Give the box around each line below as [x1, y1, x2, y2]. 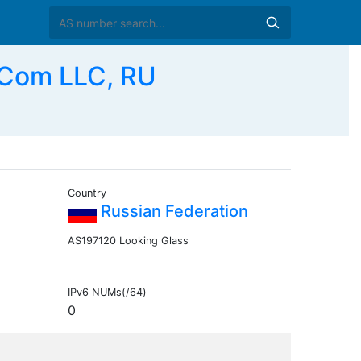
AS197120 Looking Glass [67, 234, 189, 247]
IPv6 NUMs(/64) [67, 286, 147, 299]
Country [67, 187, 106, 200]
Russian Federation [96, 201, 248, 222]
